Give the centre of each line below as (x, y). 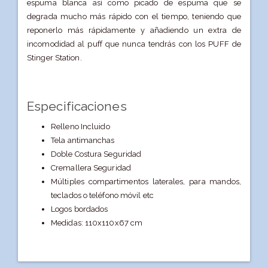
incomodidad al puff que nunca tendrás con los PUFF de (134, 44)
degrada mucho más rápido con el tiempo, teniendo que (134, 16)
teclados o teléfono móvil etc (102, 196)
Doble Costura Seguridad (96, 154)
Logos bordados (80, 209)
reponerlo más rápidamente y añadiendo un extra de (134, 30)
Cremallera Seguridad (91, 168)
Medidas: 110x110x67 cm (97, 223)
